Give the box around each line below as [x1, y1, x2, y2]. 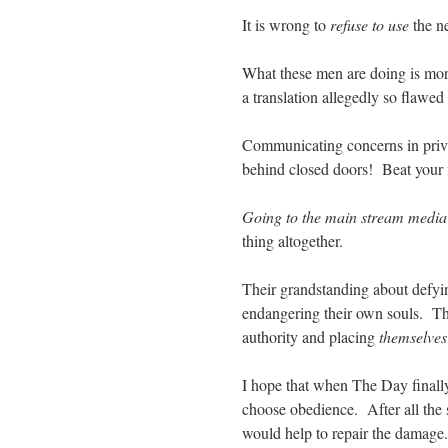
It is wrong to [242, 13, 330, 35]
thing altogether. [242, 229, 343, 251]
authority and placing [242, 325, 379, 347]
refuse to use [330, 13, 409, 35]
